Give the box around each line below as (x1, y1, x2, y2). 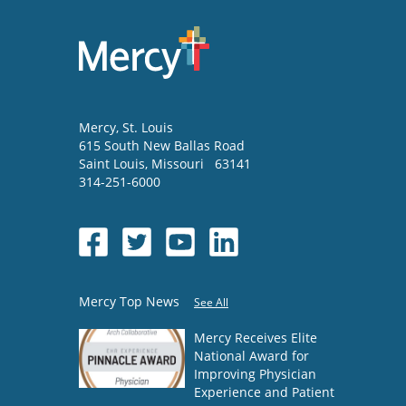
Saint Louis (79, 154, 145, 172)
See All (194, 294, 228, 310)
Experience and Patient (194, 382, 334, 401)
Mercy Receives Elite (194, 328, 317, 346)
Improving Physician (194, 364, 316, 382)
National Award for (194, 346, 309, 364)
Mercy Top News (79, 292, 179, 310)
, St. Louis (116, 118, 173, 136)
